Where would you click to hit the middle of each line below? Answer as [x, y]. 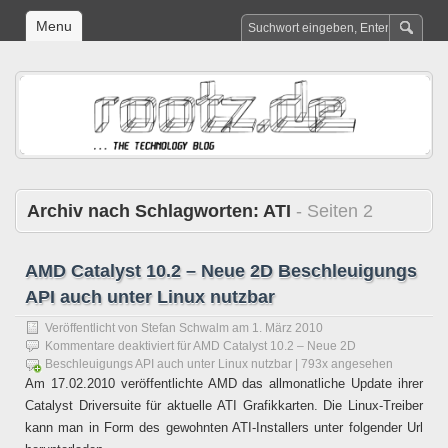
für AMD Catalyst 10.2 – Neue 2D [265, 345]
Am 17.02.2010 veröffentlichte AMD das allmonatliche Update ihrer [224, 383]
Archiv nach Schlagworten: [145, 210]
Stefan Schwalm [185, 327]
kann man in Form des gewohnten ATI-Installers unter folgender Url [224, 427]
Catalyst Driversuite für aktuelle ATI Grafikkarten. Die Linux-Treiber [224, 405]
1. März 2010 [287, 327]
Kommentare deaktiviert [109, 345]
